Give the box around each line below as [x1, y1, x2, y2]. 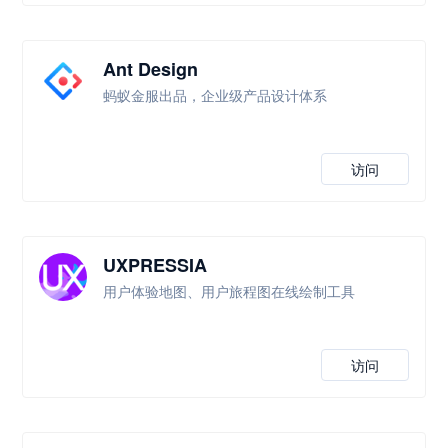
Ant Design [103, 56, 199, 82]
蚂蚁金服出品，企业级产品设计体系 [103, 85, 328, 105]
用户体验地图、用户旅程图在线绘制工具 [103, 281, 356, 301]
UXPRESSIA [103, 252, 208, 278]
